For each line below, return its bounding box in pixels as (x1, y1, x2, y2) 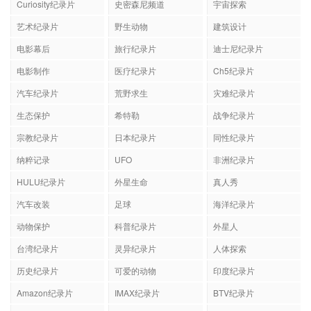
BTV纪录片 (212, 286, 254, 299)
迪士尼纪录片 (212, 42, 263, 54)
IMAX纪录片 (115, 286, 160, 299)
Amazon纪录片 (17, 286, 73, 299)
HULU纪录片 (17, 175, 65, 187)
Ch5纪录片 (212, 64, 254, 76)
